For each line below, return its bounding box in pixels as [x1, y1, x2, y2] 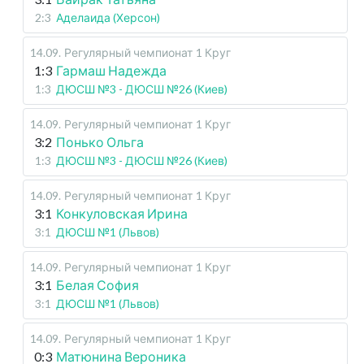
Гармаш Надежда [56, 63, 167, 79]
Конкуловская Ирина [56, 206, 188, 222]
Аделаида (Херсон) [56, 11, 160, 25]
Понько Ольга [56, 134, 144, 150]
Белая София [56, 277, 139, 293]
